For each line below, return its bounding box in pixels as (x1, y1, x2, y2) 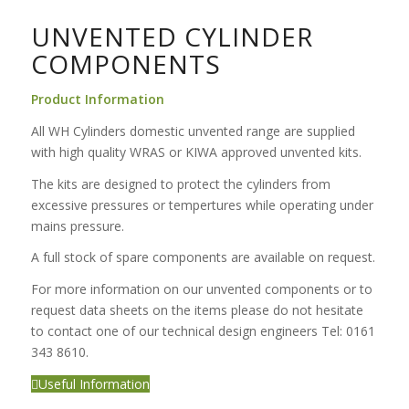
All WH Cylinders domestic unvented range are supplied (30, 121, 355, 140)
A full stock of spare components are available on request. (30, 248, 375, 267)
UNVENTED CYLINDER (30, 18, 313, 54)
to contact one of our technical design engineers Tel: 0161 (30, 322, 375, 341)
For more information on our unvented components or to (30, 280, 372, 299)
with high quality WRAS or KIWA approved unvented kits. (30, 142, 362, 161)
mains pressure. (30, 216, 124, 235)
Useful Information (37, 375, 150, 393)
